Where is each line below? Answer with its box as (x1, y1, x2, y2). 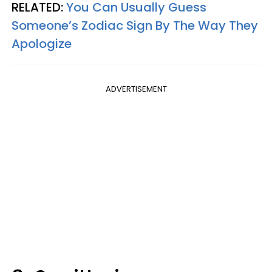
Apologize (12, 35, 72, 52)
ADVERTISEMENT (105, 83, 167, 95)
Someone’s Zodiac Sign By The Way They (12, 17, 258, 34)
